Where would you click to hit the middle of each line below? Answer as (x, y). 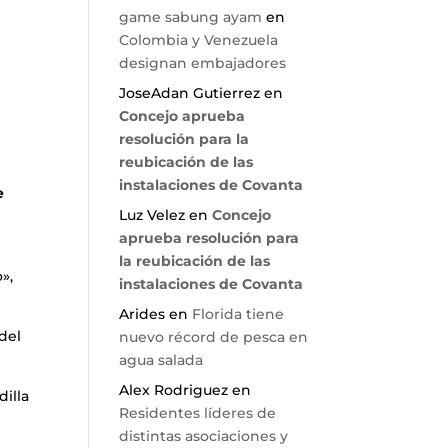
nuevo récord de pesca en (214, 337)
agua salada (161, 360)
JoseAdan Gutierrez (190, 93)
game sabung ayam (191, 17)
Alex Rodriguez (174, 390)
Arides (142, 314)
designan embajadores (203, 63)
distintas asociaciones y (204, 436)
